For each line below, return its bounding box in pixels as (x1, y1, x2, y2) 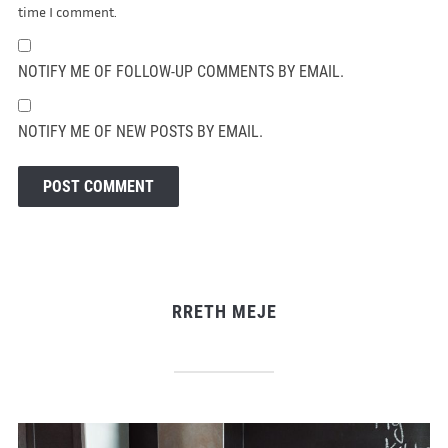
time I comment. (17, 2, 117, 20)
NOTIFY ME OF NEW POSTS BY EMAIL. (17, 121, 263, 141)
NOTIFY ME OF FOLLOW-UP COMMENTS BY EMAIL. (17, 61, 344, 81)
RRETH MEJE (171, 300, 277, 322)
